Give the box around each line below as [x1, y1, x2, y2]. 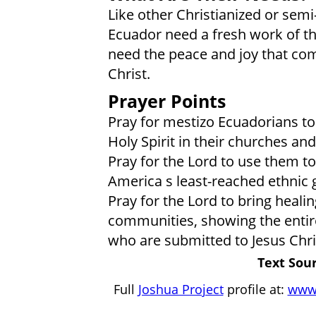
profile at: [223, 279, 288, 298]
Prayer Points [107, 89, 226, 113]
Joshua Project [138, 279, 224, 298]
